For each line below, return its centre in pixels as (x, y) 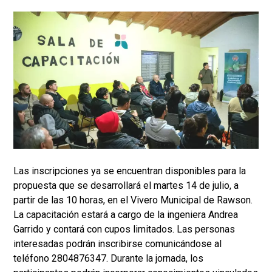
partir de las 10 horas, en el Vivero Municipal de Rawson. (133, 200)
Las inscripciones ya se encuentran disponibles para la (130, 171)
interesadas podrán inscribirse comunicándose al (117, 244)
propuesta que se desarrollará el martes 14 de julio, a (126, 186)
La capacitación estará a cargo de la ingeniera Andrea (126, 215)
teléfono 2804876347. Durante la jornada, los (108, 259)
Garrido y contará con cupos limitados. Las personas (124, 229)
